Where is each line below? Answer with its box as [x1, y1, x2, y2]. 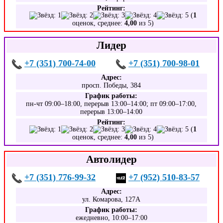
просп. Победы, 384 [82, 82, 141, 89]
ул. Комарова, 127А [82, 196, 141, 203]
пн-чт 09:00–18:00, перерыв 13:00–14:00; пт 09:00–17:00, [26, 100, 197, 108]
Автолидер [86, 153, 137, 165]
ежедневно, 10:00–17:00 [75, 214, 147, 222]
